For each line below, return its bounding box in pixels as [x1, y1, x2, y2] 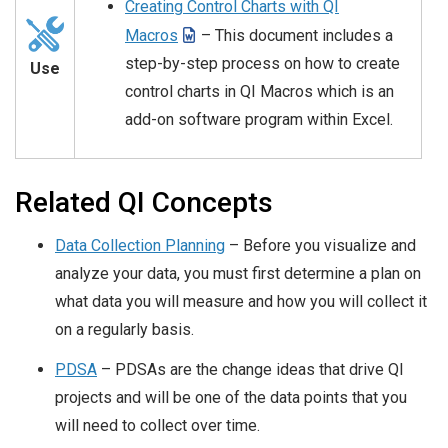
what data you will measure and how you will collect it [55, 292, 427, 312]
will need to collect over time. [55, 416, 260, 436]
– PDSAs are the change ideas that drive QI [97, 360, 404, 380]
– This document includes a [197, 26, 393, 46]
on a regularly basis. [55, 320, 194, 340]
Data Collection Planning [55, 236, 225, 256]
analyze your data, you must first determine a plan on [55, 264, 421, 284]
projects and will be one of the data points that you [55, 388, 407, 408]
